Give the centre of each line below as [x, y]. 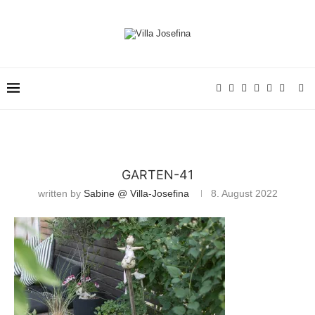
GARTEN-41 [157, 175]
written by [60, 193]
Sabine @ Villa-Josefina [136, 193]
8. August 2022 [244, 193]
